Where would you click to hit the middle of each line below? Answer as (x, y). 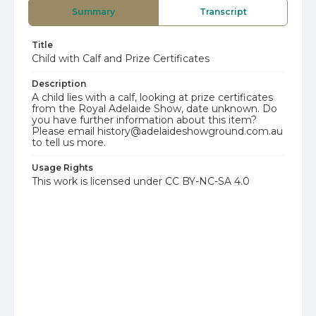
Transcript (223, 12)
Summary (93, 12)
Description (59, 84)
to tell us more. (69, 142)
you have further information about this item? (144, 120)
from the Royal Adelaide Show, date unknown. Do (154, 109)
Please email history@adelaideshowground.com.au (157, 131)
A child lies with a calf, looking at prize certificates (152, 97)
